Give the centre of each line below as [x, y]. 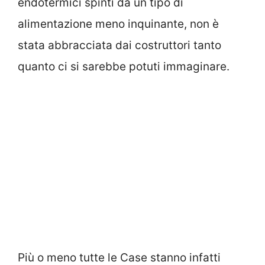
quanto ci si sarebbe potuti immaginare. [124, 67]
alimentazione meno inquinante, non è [118, 24]
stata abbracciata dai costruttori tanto [119, 46]
